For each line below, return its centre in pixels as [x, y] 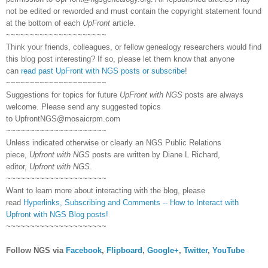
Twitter [196, 250]
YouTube [229, 250]
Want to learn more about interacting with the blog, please [106, 190]
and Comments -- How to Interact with [173, 202]
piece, [16, 154]
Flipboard [124, 250]
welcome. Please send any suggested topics [83, 106]
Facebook [84, 250]
